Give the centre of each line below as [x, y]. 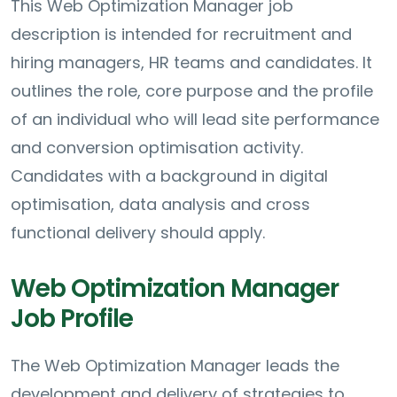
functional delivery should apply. [138, 233]
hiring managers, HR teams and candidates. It [191, 63]
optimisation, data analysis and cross [160, 205]
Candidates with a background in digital [169, 176]
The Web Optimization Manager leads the [175, 366]
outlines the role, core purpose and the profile [192, 91]
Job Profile [72, 319]
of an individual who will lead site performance [195, 120]
